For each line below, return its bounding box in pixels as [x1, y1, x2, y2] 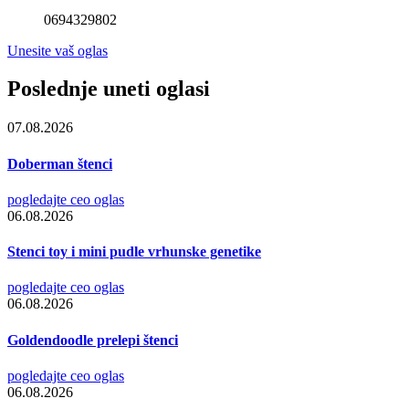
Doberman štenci [7, 155, 112, 172]
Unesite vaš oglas [7, 42, 108, 58]
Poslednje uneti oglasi [7, 77, 210, 101]
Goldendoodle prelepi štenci [7, 331, 178, 348]
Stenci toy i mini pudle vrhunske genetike [7, 244, 261, 260]
